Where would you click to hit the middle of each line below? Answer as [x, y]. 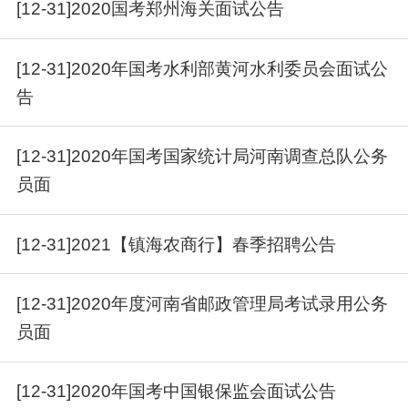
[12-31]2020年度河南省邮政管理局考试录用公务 [203, 303]
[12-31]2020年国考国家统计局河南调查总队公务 [203, 157]
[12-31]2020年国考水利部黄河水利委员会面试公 [203, 68]
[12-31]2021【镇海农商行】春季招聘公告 [177, 244]
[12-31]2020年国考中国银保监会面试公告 [177, 392]
